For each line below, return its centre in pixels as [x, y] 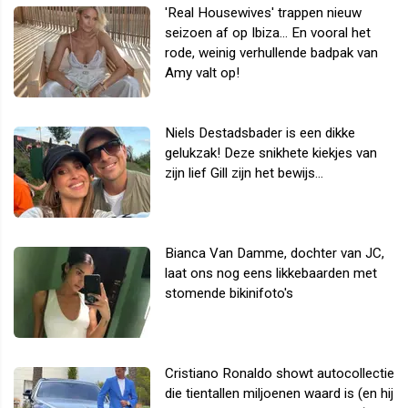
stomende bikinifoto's [229, 293]
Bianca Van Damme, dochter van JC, [275, 253]
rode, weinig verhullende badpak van [271, 52]
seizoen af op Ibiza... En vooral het [268, 32]
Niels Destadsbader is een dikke [260, 133]
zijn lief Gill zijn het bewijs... [244, 173]
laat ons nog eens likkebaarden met [271, 273]
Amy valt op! [202, 72]
